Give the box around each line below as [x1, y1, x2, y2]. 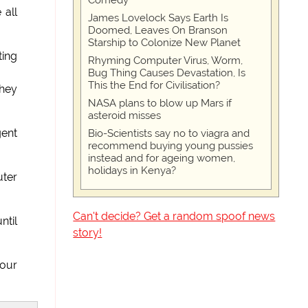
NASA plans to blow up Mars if [88, 97, 232, 109]
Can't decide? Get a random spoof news [73, 210, 276, 223]
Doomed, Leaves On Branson [88, 24, 228, 36]
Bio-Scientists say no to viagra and [88, 127, 250, 140]
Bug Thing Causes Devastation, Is [88, 67, 246, 79]
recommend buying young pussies [88, 140, 254, 152]
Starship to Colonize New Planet [88, 36, 241, 49]
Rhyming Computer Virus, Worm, [88, 54, 243, 67]
